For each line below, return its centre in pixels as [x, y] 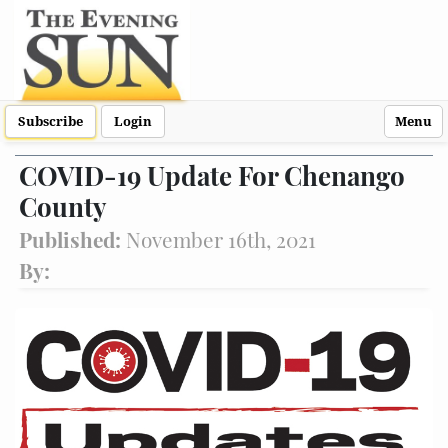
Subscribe [50, 121]
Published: [72, 239]
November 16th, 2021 [221, 239]
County [63, 206]
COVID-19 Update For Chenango [212, 175]
